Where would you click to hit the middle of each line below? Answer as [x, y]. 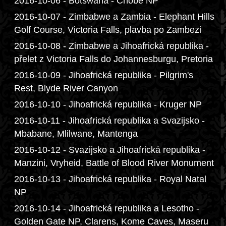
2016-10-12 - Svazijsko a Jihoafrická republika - [110, 150]
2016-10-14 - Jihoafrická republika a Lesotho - [107, 208]
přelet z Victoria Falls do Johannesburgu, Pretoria [114, 59]
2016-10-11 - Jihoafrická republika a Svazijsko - [109, 121]
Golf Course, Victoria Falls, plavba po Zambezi [108, 30]
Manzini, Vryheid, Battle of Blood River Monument [114, 163]
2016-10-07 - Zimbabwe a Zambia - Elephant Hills [114, 17]
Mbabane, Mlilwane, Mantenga [76, 134]
